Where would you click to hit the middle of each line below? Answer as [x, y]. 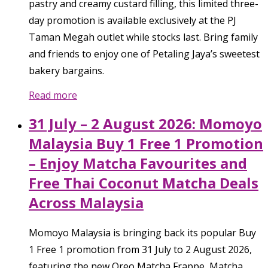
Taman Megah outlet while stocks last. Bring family [143, 37]
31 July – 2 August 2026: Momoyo [145, 124]
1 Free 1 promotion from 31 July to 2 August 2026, [140, 250]
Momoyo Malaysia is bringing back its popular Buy [142, 233]
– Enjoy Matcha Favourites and [138, 163]
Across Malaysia [86, 203]
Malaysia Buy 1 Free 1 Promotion [146, 144]
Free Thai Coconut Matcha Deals [144, 183]
